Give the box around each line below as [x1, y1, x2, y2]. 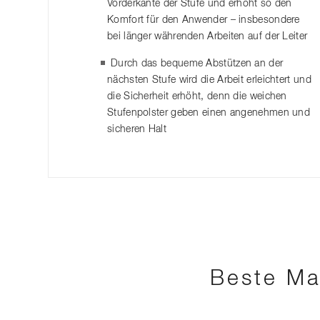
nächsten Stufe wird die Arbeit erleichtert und [107, 74, 311, 85]
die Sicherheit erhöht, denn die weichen [107, 91, 287, 101]
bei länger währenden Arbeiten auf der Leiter [107, 31, 308, 41]
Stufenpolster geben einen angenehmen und [107, 107, 311, 118]
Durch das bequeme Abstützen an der [111, 58, 284, 69]
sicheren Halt [107, 124, 166, 134]
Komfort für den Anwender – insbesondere [107, 14, 300, 25]
